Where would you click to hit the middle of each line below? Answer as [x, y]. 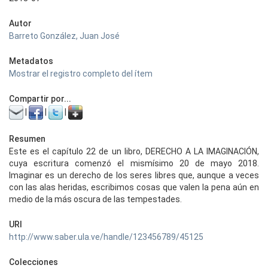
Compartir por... [40, 99]
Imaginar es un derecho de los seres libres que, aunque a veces [134, 175]
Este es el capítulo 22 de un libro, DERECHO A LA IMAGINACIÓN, [134, 151]
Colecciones [33, 262]
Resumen [27, 139]
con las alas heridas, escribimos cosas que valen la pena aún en [134, 187]
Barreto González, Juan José [64, 36]
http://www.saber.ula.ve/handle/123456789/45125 [106, 237]
